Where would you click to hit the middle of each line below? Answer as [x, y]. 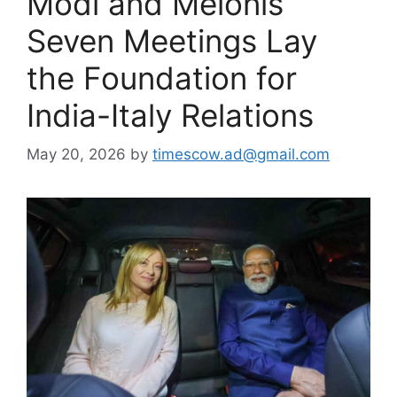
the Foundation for [162, 78]
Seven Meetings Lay [172, 40]
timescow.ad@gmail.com [241, 155]
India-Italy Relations [170, 115]
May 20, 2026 [76, 155]
